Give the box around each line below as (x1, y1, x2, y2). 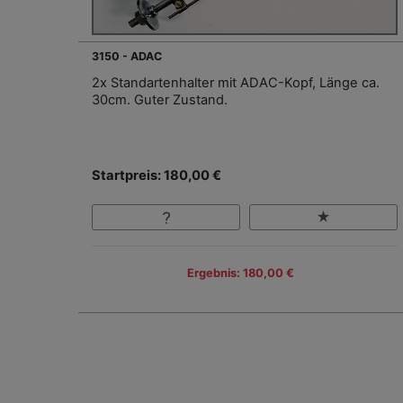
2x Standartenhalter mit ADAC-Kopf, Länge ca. (92, 75, 380, 92)
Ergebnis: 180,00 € (186, 265, 294, 280)
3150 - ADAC (92, 49, 162, 64)
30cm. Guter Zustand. (92, 92, 228, 109)
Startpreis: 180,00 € (92, 167, 221, 184)
